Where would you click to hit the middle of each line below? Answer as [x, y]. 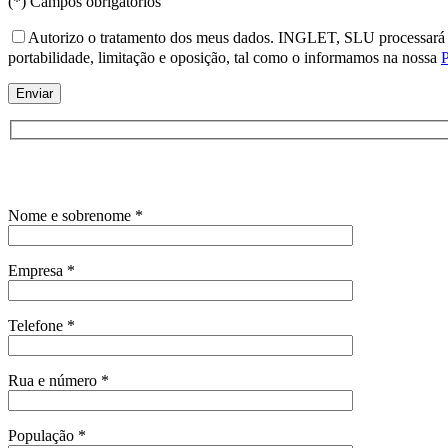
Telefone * [41, 325]
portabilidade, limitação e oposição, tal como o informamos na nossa [224, 58]
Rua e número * [58, 380]
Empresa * [41, 270]
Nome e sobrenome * [75, 215]
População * [47, 435]
